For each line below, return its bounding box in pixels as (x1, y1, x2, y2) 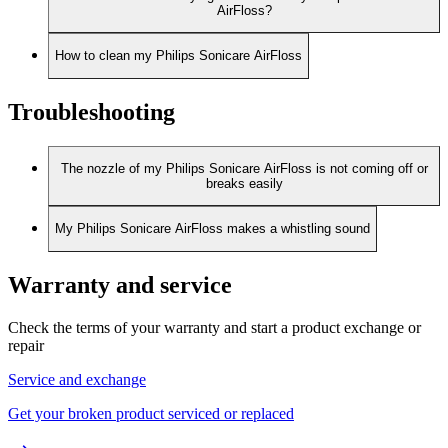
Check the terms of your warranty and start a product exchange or (8, 318, 421, 336)
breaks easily (205, 175, 283, 191)
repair (8, 336, 44, 354)
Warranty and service (8, 271, 232, 298)
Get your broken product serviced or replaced (8, 404, 294, 422)
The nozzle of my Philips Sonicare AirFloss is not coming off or (60, 160, 428, 176)
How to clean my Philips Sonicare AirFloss (55, 48, 302, 64)
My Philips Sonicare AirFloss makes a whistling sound (55, 221, 370, 237)
